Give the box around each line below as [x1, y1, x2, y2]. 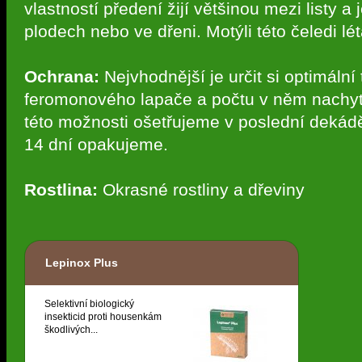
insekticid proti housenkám [44, 311, 162, 323]
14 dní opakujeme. [24, 135, 168, 154]
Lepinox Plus [45, 256, 118, 270]
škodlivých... [44, 324, 98, 336]
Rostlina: [24, 180, 98, 200]
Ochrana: [24, 67, 99, 86]
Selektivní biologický [44, 298, 134, 310]
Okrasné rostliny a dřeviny [98, 180, 305, 200]
